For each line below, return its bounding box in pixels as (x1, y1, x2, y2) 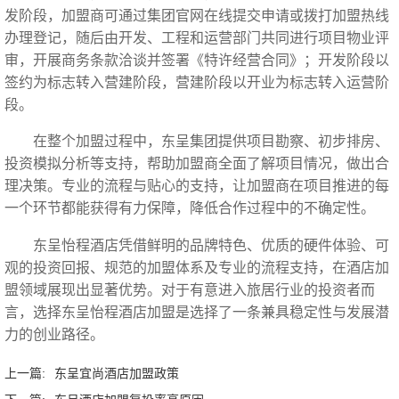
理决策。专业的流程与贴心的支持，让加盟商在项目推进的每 (4, 178, 389, 194)
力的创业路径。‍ (4, 326, 104, 342)
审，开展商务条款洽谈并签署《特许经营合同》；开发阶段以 (4, 52, 389, 68)
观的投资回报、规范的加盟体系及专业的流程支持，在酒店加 (4, 259, 389, 275)
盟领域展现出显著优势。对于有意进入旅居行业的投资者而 (4, 281, 375, 297)
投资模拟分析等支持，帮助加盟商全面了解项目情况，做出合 (4, 156, 389, 172)
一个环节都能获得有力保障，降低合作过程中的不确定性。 (4, 200, 375, 216)
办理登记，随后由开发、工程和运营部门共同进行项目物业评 (4, 29, 389, 45)
